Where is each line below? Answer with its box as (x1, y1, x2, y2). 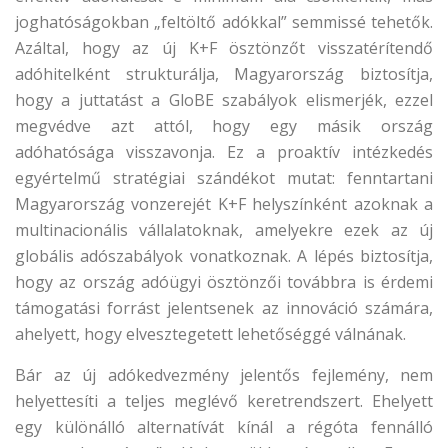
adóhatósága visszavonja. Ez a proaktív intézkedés (15, 141, 433, 163)
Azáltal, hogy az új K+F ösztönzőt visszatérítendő (15, 37, 433, 59)
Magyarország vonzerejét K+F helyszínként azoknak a (15, 193, 433, 215)
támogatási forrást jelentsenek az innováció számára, (15, 297, 433, 319)
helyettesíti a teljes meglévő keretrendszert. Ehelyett (15, 390, 433, 412)
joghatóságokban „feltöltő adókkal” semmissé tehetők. (15, 11, 433, 33)
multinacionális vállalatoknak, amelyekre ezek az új (15, 219, 433, 241)
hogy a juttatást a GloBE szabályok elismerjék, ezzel (15, 89, 433, 111)
